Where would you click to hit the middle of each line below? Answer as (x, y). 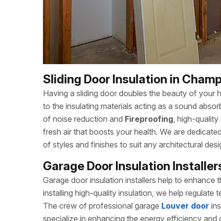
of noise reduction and (84, 119)
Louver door (185, 206)
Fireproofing (149, 119)
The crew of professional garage (101, 206)
